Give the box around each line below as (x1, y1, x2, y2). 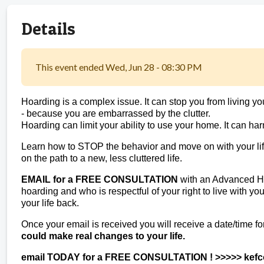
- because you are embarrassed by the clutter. (21, 108, 210, 118)
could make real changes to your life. (21, 230, 185, 241)
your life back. (21, 197, 79, 208)
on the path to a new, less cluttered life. (21, 153, 182, 163)
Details (21, 18, 75, 39)
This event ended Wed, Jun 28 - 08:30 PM (35, 61, 202, 72)
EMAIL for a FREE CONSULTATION (21, 174, 178, 184)
